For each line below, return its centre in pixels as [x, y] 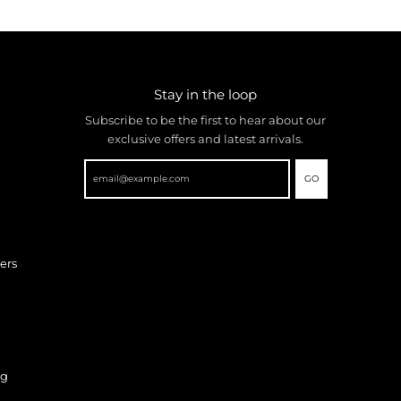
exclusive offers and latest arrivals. [206, 138]
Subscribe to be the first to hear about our [206, 119]
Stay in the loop [206, 94]
